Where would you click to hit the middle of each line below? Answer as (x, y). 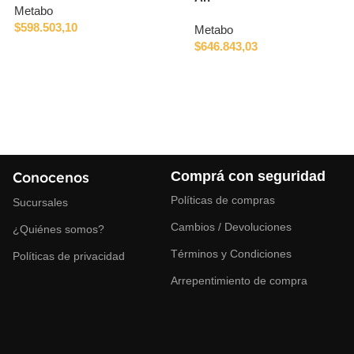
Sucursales (40, 203)
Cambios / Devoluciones (231, 227)
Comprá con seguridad (248, 177)
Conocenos (51, 178)
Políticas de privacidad (68, 256)
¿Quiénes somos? (58, 230)
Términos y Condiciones (231, 254)
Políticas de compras (222, 200)
